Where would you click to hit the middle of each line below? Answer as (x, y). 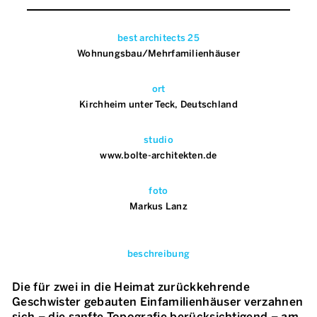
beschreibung (158, 254)
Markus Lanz (158, 207)
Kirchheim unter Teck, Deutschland (158, 105)
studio (158, 140)
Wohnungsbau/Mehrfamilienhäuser (158, 54)
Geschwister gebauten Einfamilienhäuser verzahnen (158, 302)
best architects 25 (158, 38)
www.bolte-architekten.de (158, 156)
